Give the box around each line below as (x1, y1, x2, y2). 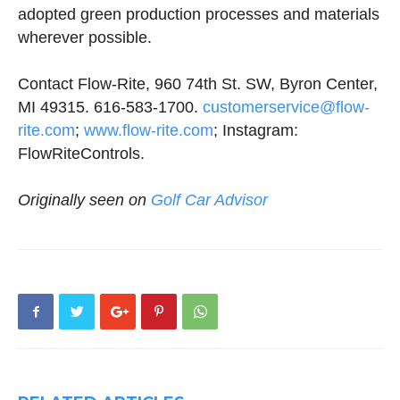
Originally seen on (18, 191, 151, 209)
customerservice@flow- (203, 98, 370, 116)
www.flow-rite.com (84, 121, 213, 139)
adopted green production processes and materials (18, 5, 379, 23)
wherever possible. (18, 29, 152, 46)
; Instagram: (213, 121, 298, 139)
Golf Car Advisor (151, 191, 268, 209)
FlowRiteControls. (18, 145, 145, 162)
